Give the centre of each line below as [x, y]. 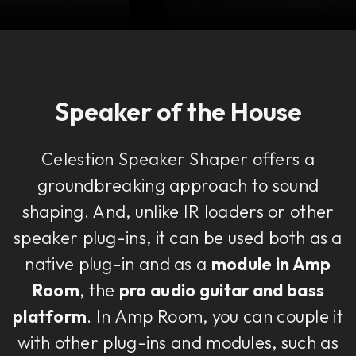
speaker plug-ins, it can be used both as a [178, 238]
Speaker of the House [178, 112]
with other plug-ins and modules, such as [178, 343]
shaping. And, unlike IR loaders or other [178, 212]
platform [50, 317]
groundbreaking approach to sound [178, 186]
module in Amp [271, 264]
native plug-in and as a [118, 264]
